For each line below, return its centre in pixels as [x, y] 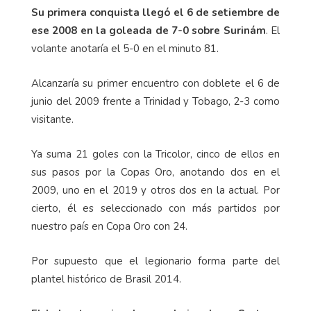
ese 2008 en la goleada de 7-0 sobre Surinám [149, 31]
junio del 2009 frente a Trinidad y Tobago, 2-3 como [155, 102]
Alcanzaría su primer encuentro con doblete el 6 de [155, 84]
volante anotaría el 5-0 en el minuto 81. [126, 49]
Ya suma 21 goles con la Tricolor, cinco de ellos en [155, 154]
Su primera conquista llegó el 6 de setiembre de [155, 13]
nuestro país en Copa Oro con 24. [111, 227]
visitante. [54, 120]
